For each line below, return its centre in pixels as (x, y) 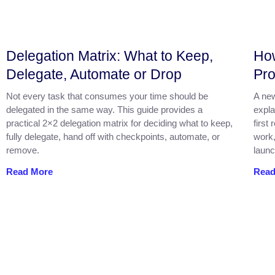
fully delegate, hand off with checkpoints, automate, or (113, 136)
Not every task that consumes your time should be (107, 96)
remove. (23, 150)
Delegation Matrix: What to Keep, (110, 56)
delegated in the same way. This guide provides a (104, 109)
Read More (29, 171)
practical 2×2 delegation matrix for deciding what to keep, (119, 123)
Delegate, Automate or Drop (94, 74)
